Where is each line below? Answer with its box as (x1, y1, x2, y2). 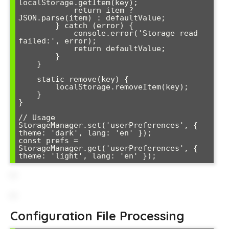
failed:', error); (18, 36, 97, 46)
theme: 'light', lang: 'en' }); (18, 151, 156, 161)
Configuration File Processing (10, 208, 184, 224)
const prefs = (18, 136, 78, 146)
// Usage (18, 113, 55, 123)
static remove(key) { (18, 75, 37, 84)
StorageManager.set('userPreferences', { (18, 121, 198, 130)
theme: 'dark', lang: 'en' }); (18, 128, 152, 138)
